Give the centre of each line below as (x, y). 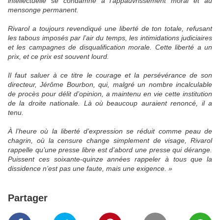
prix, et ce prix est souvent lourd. (58, 57)
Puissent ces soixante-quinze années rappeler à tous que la (110, 159)
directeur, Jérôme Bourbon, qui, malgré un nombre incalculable (110, 85)
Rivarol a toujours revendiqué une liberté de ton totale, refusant (110, 29)
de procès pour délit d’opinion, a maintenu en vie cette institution (110, 94)
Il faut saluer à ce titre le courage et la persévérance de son (110, 75)
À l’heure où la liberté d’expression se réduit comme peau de (110, 131)
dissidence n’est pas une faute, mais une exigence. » (90, 169)
